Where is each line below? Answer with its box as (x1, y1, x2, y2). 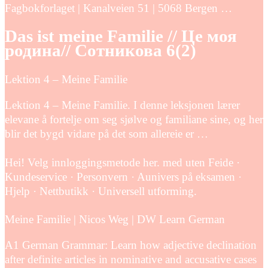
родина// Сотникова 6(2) (5, 41, 196, 60)
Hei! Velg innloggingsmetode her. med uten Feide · (5, 156, 240, 169)
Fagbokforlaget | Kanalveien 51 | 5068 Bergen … (5, 1, 232, 14)
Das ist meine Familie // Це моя (5, 27, 237, 46)
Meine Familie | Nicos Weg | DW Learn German (5, 213, 225, 226)
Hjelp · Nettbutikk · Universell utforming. (5, 184, 197, 197)
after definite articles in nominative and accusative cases (5, 253, 257, 266)
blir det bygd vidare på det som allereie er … (5, 127, 208, 140)
